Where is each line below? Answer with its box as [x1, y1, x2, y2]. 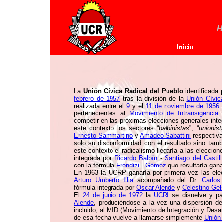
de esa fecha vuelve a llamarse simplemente [74, 214, 204, 221]
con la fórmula [74, 162, 116, 169]
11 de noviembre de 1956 [145, 102, 220, 110]
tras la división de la [120, 95, 187, 102]
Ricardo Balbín [114, 154, 158, 162]
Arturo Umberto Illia [74, 176, 133, 184]
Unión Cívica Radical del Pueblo [83, 87, 183, 95]
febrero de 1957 [74, 95, 120, 102]
